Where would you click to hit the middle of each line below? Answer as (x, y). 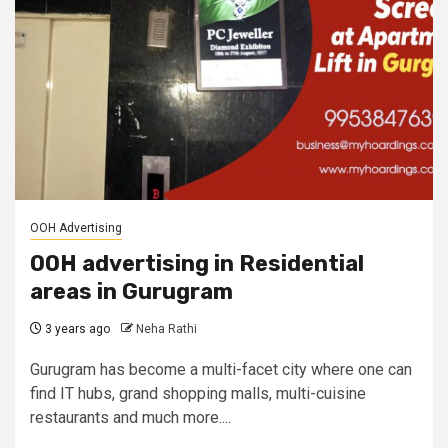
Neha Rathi (166, 329)
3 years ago (76, 329)
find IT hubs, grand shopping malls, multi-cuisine (198, 393)
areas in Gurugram (131, 291)
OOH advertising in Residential (197, 263)
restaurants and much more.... (130, 417)
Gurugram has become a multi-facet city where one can (221, 369)
